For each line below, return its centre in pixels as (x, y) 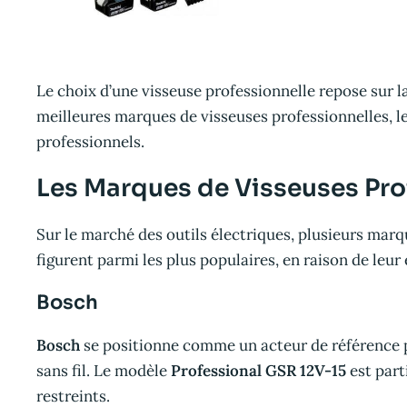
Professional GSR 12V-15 (258, 371)
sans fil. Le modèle (104, 371)
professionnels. (90, 141)
